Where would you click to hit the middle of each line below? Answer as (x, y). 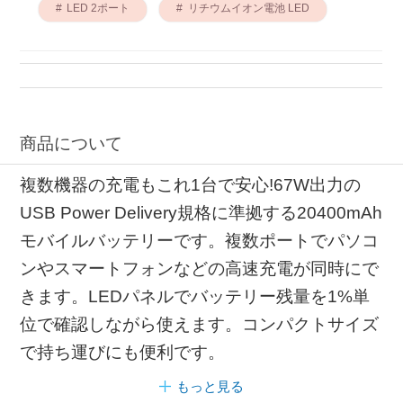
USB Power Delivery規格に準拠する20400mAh (201, 212)
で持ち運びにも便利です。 (123, 352)
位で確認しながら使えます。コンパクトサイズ (200, 324)
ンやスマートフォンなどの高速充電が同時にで (200, 268)
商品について (72, 144)
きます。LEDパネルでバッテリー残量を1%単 (195, 296)
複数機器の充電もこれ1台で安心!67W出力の (191, 184)
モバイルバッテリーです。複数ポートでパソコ (200, 240)
